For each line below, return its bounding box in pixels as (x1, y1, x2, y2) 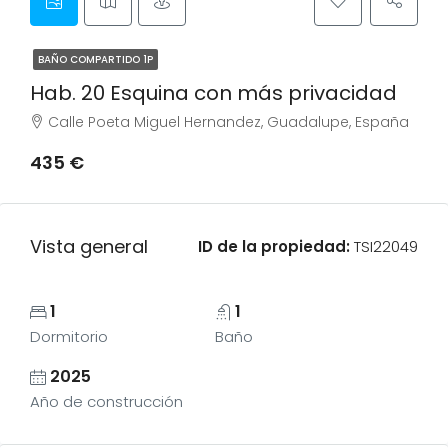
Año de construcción (30, 391, 183, 412)
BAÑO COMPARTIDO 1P (38, 52, 153, 67)
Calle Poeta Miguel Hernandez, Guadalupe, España (48, 112, 409, 132)
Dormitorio (30, 326, 108, 347)
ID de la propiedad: (198, 236, 350, 257)
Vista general (30, 234, 148, 259)
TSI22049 (350, 236, 418, 257)
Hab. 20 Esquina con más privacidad (30, 79, 397, 107)
